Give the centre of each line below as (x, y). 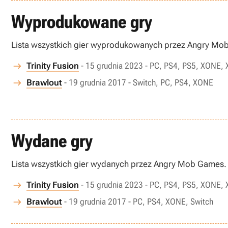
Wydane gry (52, 141)
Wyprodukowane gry (82, 22)
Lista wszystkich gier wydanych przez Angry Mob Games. (119, 164)
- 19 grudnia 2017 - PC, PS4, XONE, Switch (139, 202)
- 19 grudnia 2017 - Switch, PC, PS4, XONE (139, 82)
